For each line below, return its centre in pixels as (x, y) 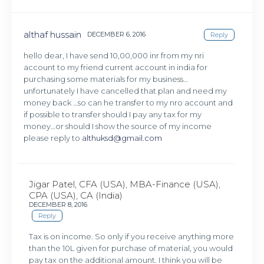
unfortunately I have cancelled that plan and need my (126, 91)
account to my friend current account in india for (116, 67)
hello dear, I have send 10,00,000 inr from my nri (114, 56)
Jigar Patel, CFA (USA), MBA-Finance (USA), (125, 184)
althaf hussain (53, 34)
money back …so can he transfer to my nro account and (128, 103)
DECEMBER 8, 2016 (58, 205)
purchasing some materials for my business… (106, 79)
